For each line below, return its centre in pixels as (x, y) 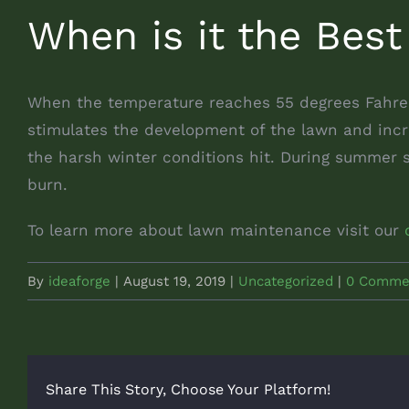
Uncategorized (286, 282)
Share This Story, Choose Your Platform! (188, 390)
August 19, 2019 (174, 282)
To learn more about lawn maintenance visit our (216, 231)
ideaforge (79, 282)
